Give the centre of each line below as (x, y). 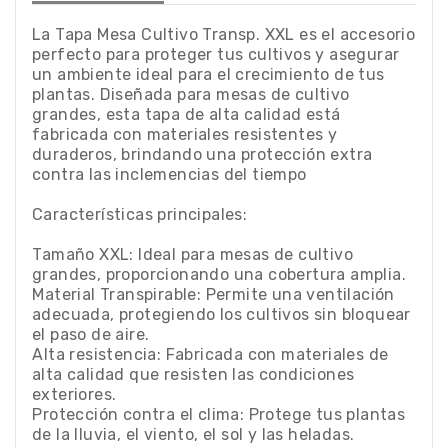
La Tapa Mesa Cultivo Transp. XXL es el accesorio (224, 34)
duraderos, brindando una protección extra (202, 154)
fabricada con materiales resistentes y (185, 134)
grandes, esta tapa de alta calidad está (186, 114)
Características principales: (140, 214)
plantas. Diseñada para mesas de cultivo (191, 94)
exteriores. (74, 394)
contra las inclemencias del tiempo (169, 174)
